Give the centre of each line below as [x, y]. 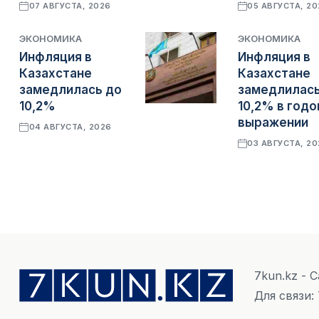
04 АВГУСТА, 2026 [70, 127]
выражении [273, 123]
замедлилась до [70, 90]
